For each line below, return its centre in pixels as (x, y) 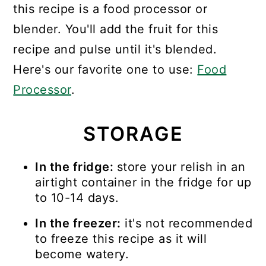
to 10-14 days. (77, 198)
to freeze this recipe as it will (121, 239)
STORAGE (133, 134)
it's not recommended (187, 224)
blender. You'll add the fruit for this (116, 29)
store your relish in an (181, 167)
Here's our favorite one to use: (105, 70)
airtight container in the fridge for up (143, 183)
